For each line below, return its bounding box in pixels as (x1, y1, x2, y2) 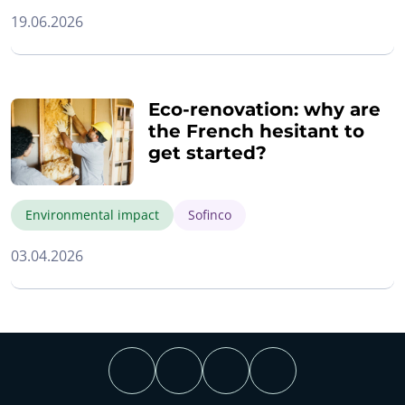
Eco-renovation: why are (148, 98, 381, 120)
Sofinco (188, 205, 231, 223)
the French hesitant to (148, 119, 364, 142)
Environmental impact (25, 205, 159, 223)
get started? (148, 141, 267, 164)
